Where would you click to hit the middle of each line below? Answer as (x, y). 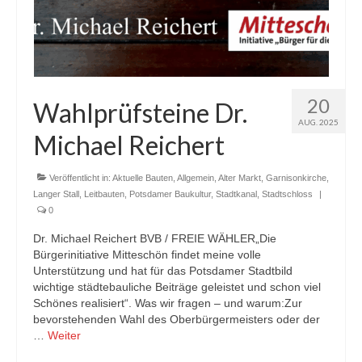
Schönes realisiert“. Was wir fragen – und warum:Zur (168, 303)
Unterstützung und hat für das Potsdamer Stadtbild (163, 271)
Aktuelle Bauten (143, 178)
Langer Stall (56, 194)
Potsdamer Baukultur (170, 194)
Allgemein (196, 178)
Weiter (64, 335)
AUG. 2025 (318, 122)
